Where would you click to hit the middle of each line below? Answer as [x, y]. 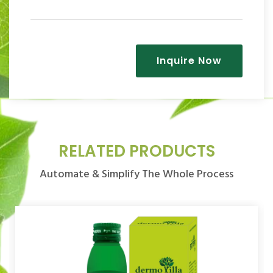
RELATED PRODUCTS [136, 151]
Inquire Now [189, 61]
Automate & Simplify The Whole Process [136, 175]
